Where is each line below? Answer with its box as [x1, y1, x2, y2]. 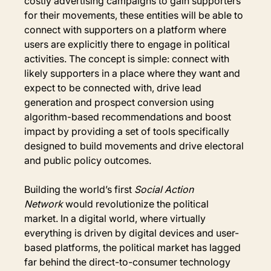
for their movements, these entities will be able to [24, 8, 246, 21]
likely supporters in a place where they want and [24, 67, 243, 79]
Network [24, 197, 64, 210]
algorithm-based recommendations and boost [24, 110, 234, 123]
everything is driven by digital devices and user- [24, 226, 240, 239]
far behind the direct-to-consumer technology [24, 255, 233, 268]
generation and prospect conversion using [24, 96, 217, 108]
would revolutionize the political [63, 197, 212, 210]
